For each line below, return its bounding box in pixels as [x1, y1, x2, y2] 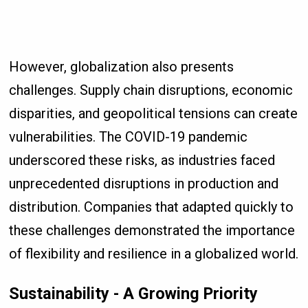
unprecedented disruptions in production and [9, 175, 279, 192]
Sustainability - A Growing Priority [9, 283, 258, 303]
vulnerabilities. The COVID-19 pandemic [9, 129, 248, 146]
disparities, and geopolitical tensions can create [9, 105, 298, 122]
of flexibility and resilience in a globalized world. [9, 245, 299, 263]
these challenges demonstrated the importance [9, 222, 296, 239]
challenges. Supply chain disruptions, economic [9, 82, 294, 99]
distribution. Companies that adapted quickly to [9, 199, 294, 216]
